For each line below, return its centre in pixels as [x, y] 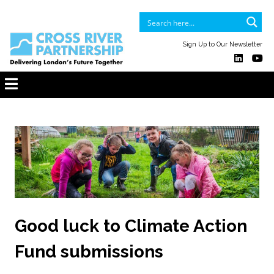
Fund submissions [89, 252]
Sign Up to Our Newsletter [222, 44]
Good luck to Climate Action [131, 226]
